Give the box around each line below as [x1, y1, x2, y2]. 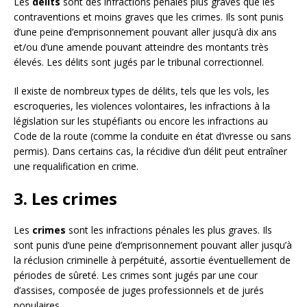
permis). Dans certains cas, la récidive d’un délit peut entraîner [14, 144, 287, 158]
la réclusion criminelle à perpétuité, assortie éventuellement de [14, 253, 291, 267]
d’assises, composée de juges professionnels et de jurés [14, 283, 264, 297]
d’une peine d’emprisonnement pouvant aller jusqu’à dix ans [14, 25, 277, 38]
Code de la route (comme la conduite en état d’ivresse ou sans [14, 129, 291, 143]
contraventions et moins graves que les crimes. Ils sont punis [14, 10, 284, 23]
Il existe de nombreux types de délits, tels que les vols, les [14, 84, 269, 97]
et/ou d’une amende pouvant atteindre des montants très [14, 40, 269, 53]
